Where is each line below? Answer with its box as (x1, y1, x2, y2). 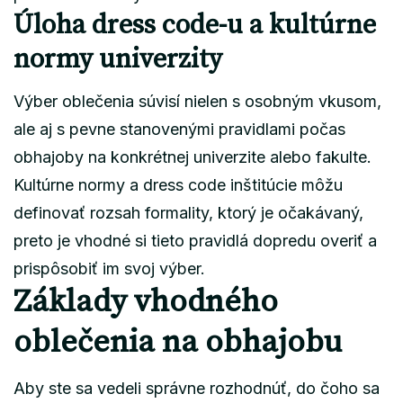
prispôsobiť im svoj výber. (13, 258, 205, 278)
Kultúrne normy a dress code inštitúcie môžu (13, 175, 343, 194)
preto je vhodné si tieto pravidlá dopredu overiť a (13, 230, 377, 250)
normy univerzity (13, 41, 222, 76)
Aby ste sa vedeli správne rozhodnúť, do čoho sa (13, 378, 380, 398)
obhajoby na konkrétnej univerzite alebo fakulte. (13, 147, 372, 166)
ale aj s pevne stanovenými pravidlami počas (13, 119, 345, 139)
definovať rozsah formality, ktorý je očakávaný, (13, 202, 363, 222)
